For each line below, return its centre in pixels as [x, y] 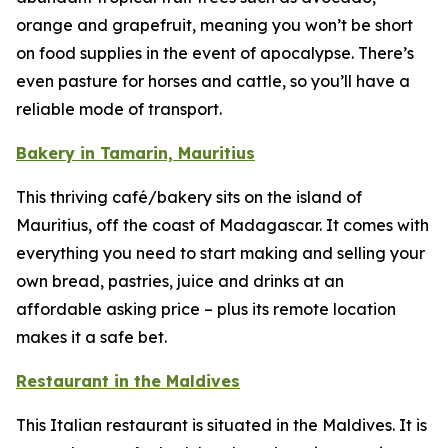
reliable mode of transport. [119, 109]
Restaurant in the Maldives [128, 381]
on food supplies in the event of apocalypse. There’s [215, 53]
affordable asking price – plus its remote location [206, 309]
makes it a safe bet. [91, 337]
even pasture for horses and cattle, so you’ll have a [213, 81]
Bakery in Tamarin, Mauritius [135, 153]
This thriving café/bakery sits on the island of [189, 197]
